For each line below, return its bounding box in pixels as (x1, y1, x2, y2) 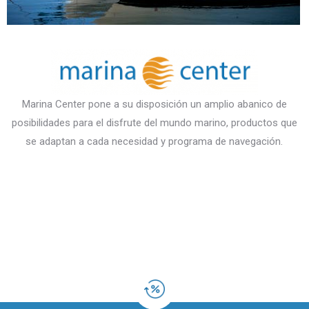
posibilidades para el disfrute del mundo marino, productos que (11, 117, 297, 129)
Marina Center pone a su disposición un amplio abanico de (21, 98, 287, 110)
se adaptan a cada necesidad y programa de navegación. (26, 135, 283, 148)
